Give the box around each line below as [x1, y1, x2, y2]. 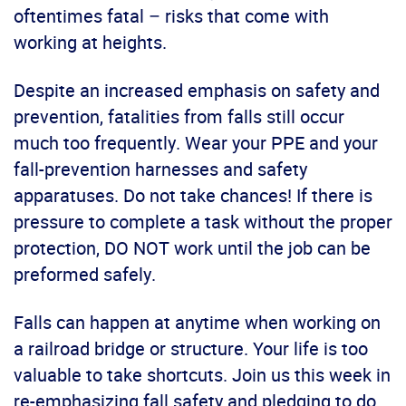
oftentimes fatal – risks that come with [14, 4, 329, 29]
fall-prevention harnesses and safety [14, 157, 307, 182]
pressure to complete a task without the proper [14, 209, 392, 235]
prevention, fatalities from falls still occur [14, 104, 344, 130]
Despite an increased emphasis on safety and [14, 78, 380, 103]
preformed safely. [14, 262, 156, 287]
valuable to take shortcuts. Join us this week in [14, 362, 391, 388]
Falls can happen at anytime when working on [14, 310, 381, 335]
